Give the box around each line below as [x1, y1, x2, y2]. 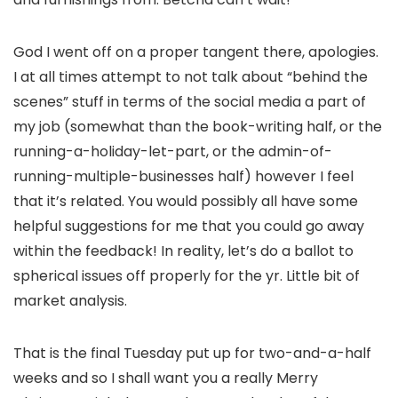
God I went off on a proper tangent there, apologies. [13, 41, 378, 62]
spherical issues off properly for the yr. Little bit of [13, 265, 360, 286]
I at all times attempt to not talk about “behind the [13, 66, 368, 87]
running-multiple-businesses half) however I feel [13, 165, 354, 187]
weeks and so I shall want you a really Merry [13, 367, 318, 388]
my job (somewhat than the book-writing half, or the [13, 115, 382, 137]
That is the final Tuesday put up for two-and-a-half [13, 342, 371, 363]
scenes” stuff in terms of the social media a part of [13, 91, 366, 112]
